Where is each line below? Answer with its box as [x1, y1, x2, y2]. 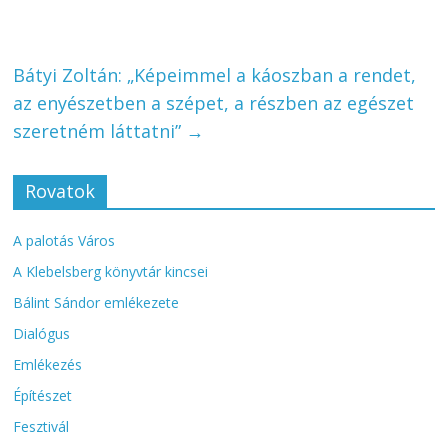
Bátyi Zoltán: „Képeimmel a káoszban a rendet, [13, 63, 417, 88]
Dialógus [13, 324, 71, 344]
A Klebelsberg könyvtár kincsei [13, 262, 209, 282]
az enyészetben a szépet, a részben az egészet [13, 91, 415, 116]
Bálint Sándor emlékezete [13, 293, 180, 313]
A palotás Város [13, 231, 116, 251]
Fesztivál [13, 417, 70, 437]
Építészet [13, 386, 73, 406]
